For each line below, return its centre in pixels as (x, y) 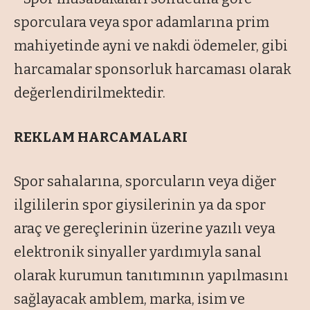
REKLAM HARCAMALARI (101, 137)
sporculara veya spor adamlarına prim (142, 22)
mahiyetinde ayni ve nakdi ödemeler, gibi (151, 46)
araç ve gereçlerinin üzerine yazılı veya (145, 229)
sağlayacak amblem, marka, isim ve (129, 299)
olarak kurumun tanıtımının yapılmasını (151, 276)
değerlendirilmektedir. (90, 93)
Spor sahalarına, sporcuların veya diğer (145, 182)
